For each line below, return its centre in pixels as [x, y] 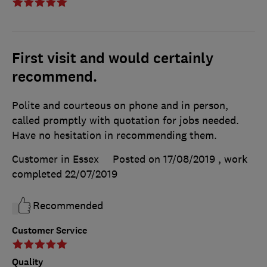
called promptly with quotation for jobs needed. [125, 121]
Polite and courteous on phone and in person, [120, 106]
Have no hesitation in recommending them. [114, 136]
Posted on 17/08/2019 [164, 159]
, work [233, 159]
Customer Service [49, 231]
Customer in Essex [55, 159]
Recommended [68, 206]
